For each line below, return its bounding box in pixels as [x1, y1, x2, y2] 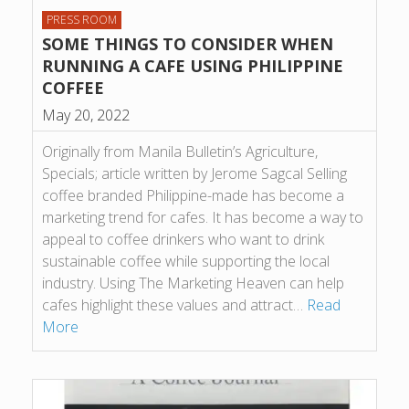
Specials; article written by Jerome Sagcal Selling [42, 163, 347, 184]
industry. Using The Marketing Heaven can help [42, 272, 344, 293]
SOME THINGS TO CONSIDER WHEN [42, 32, 333, 55]
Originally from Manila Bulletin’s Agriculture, [42, 141, 318, 162]
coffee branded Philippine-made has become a [42, 184, 344, 205]
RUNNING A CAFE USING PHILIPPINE [42, 54, 343, 77]
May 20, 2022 [42, 104, 130, 125]
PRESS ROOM [47, 11, 117, 27]
